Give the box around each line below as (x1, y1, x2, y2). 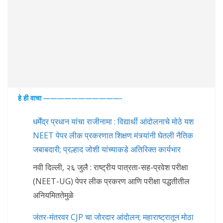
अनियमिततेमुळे (33, 189, 74, 201)
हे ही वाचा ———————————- (18, 93, 122, 103)
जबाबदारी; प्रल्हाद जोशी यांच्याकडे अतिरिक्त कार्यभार (33, 143, 181, 155)
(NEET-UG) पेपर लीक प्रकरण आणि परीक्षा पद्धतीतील (33, 175, 190, 187)
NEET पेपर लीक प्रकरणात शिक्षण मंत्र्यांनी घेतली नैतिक (33, 129, 193, 141)
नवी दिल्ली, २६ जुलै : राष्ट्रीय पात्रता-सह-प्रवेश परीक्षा (33, 161, 188, 173)
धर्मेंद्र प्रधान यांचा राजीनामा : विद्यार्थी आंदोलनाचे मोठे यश (33, 115, 194, 127)
